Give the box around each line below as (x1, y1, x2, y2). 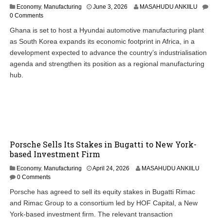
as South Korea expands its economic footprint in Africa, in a (10, 37, 195, 46)
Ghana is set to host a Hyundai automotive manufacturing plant (10, 26, 204, 35)
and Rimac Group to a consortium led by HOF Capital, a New (10, 199, 198, 207)
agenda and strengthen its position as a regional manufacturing (10, 60, 204, 68)
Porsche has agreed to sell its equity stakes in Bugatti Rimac (10, 188, 195, 196)
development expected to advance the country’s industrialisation (10, 49, 207, 57)
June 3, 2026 (93, 3, 127, 11)
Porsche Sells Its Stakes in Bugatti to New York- (10, 139, 197, 150)
